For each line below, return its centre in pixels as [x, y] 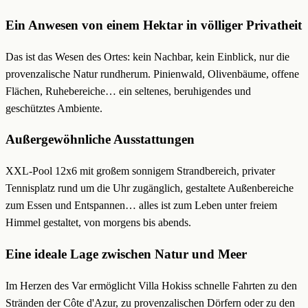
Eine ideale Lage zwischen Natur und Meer [126, 254]
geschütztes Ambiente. [54, 108]
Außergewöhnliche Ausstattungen [100, 140]
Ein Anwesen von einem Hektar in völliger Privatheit [154, 25]
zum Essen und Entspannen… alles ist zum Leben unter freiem [141, 206]
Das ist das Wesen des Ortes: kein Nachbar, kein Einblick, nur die [147, 56]
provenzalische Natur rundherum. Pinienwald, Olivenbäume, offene [152, 74]
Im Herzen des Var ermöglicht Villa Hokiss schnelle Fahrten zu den [151, 285]
